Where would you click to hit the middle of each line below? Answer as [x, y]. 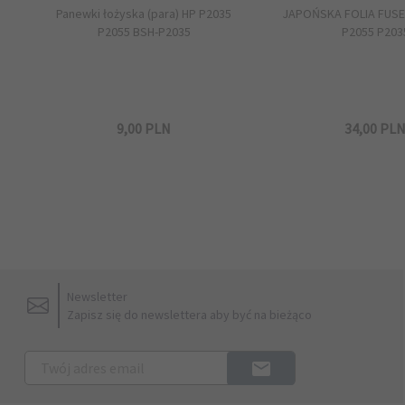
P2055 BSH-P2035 [144, 32]
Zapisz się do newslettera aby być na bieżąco [189, 315]
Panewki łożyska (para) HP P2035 [144, 14]
